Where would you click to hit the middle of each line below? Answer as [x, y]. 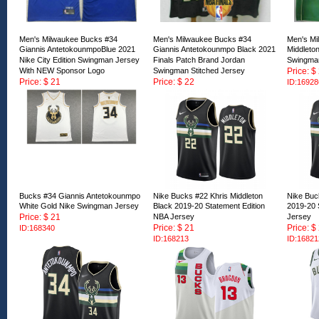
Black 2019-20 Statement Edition [209, 206]
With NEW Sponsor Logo [62, 71]
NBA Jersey [174, 217]
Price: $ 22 [174, 82]
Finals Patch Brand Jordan [199, 61]
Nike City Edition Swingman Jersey [79, 61]
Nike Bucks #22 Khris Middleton [208, 196]
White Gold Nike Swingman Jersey [79, 206]
